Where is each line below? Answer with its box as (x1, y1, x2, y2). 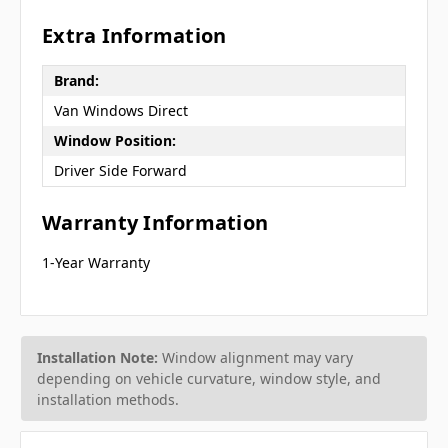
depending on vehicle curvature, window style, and (37, 368, 381, 388)
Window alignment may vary (158, 347, 353, 367)
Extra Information (42, 21, 227, 49)
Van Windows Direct (53, 101, 188, 121)
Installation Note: (37, 347, 158, 367)
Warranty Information (42, 208, 268, 236)
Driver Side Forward (53, 161, 187, 181)
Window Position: (53, 131, 176, 151)
